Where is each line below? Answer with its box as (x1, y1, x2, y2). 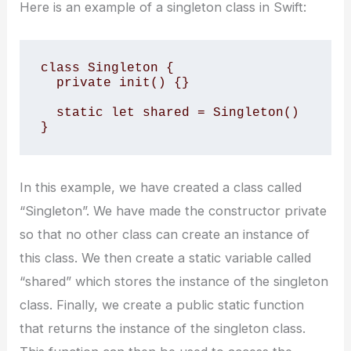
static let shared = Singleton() (40, 104, 56, 120)
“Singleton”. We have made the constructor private (20, 203, 327, 219)
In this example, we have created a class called (20, 179, 302, 196)
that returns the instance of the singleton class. (20, 320, 306, 337)
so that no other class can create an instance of (20, 226, 310, 243)
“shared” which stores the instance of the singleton (20, 273, 329, 290)
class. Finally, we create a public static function (20, 297, 305, 313)
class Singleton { (40, 60, 174, 75)
